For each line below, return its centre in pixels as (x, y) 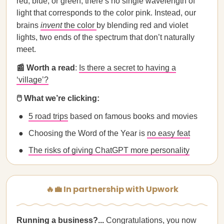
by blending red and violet (142, 25)
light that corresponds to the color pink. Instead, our (106, 13)
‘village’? (32, 80)
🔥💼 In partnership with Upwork (112, 189)
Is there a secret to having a (127, 68)
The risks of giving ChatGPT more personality (109, 150)
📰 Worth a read (46, 68)
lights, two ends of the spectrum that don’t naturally (105, 37)
